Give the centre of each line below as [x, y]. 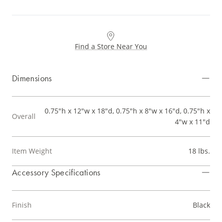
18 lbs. [199, 151]
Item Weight [32, 151]
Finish [22, 205]
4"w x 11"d [193, 122]
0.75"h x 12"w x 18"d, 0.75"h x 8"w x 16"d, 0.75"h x [127, 111]
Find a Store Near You [111, 47]
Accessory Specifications [56, 172]
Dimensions [32, 78]
